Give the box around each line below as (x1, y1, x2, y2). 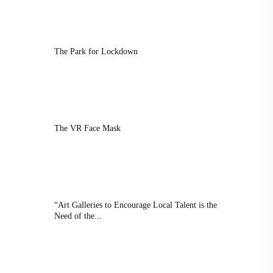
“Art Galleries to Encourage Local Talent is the (54, 200, 217, 210)
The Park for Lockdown (54, 47, 138, 56)
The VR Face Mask (54, 124, 121, 133)
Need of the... (54, 211, 102, 221)
